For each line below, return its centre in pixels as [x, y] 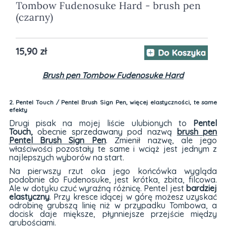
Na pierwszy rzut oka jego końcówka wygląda [113, 171]
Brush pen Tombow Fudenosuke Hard [113, 75]
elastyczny [29, 197]
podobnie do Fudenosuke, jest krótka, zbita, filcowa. [113, 180]
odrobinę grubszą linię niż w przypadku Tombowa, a [113, 206]
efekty [18, 110]
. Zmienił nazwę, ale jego [161, 140]
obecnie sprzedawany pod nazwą [105, 132]
